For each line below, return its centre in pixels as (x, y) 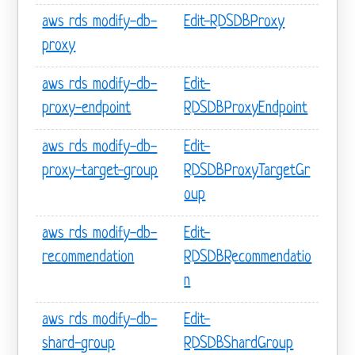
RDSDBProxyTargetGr (247, 171)
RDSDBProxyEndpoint (246, 109)
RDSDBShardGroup (239, 344)
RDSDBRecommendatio (248, 258)
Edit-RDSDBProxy (235, 22)
